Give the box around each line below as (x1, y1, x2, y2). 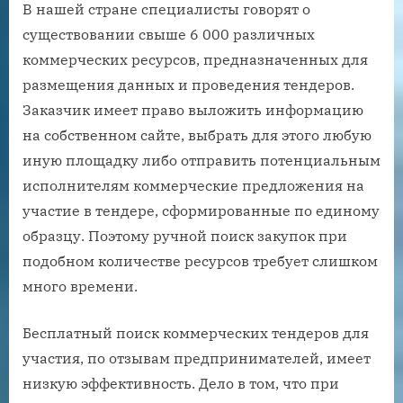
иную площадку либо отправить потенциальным (22, 150, 381, 169)
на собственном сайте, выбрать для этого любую (22, 125, 372, 144)
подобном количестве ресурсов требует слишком (22, 251, 378, 270)
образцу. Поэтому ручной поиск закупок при (22, 226, 347, 245)
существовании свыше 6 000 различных (22, 24, 315, 43)
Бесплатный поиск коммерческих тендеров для (22, 323, 369, 342)
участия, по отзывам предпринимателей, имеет (22, 348, 371, 367)
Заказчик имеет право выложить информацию (22, 100, 363, 119)
